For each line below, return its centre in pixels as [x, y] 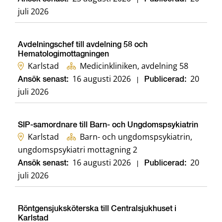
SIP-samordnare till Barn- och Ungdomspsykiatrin [108, 126]
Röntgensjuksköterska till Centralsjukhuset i [97, 209]
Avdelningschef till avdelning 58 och [83, 45]
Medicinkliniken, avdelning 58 [134, 66]
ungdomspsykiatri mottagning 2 [78, 150]
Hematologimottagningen [63, 55]
